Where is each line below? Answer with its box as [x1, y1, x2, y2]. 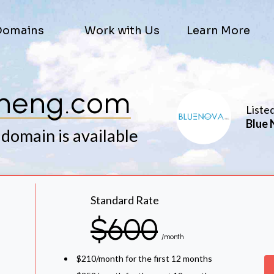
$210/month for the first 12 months [76, 253, 212, 264]
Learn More [187, 24, 250, 37]
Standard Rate [91, 193, 159, 207]
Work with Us [84, 24, 160, 37]
